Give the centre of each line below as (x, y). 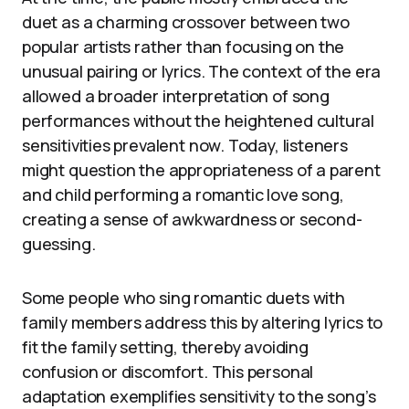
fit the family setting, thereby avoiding (165, 347)
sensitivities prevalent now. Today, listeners (185, 145)
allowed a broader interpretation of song (176, 96)
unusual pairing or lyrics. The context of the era (202, 71)
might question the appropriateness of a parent (201, 170)
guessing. (59, 244)
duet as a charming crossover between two (186, 22)
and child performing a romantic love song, (183, 194)
